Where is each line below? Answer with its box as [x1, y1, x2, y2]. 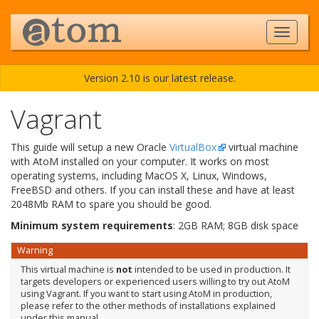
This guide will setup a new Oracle [11, 140, 169, 154]
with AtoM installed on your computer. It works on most [11, 155, 269, 168]
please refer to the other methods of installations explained [20, 299, 276, 312]
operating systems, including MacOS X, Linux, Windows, [11, 169, 267, 182]
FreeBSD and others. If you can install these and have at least [11, 183, 295, 197]
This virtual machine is [20, 263, 116, 276]
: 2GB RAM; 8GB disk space [173, 219, 298, 232]
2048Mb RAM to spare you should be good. [11, 197, 211, 211]
